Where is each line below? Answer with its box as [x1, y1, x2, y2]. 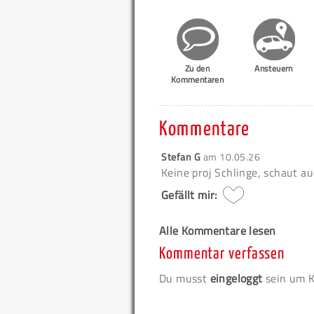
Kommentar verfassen [159, 245, 285, 262]
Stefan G [161, 149, 201, 165]
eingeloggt [210, 269, 263, 287]
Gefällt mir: [161, 186, 217, 204]
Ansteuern [254, 62, 293, 76]
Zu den [184, 62, 210, 76]
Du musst [159, 269, 210, 287]
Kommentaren [170, 73, 224, 87]
